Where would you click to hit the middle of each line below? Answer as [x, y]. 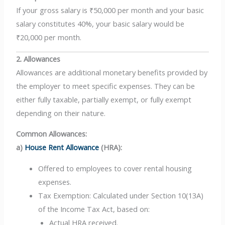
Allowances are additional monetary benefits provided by [112, 72]
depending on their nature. [61, 113]
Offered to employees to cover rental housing [115, 168]
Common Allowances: [52, 134]
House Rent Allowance [62, 147]
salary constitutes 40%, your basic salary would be [100, 24]
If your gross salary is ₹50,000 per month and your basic [110, 10]
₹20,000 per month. [49, 37]
